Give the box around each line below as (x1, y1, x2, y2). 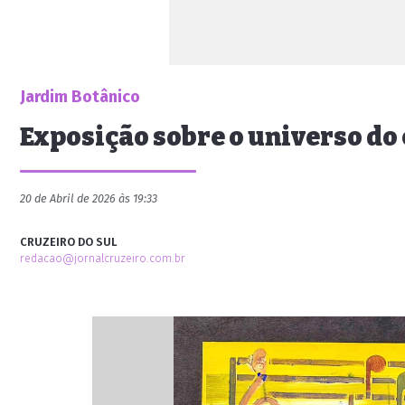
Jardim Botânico (20, 87, 140, 107)
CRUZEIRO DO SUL (20, 235, 118, 249)
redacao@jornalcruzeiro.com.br (20, 251, 185, 265)
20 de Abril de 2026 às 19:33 (20, 192, 157, 205)
